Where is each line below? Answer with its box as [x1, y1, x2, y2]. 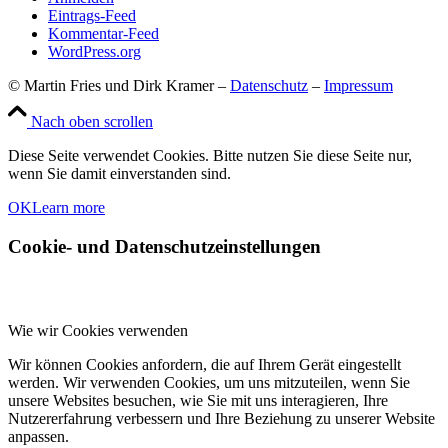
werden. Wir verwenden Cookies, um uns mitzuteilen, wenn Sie [8, 374, 410, 392]
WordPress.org [48, 43, 141, 60]
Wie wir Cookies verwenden [8, 322, 188, 340]
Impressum [324, 77, 393, 94]
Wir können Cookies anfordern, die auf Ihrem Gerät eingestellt [8, 356, 401, 374]
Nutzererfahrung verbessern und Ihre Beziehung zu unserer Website [8, 410, 435, 428]
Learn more [32, 199, 105, 216]
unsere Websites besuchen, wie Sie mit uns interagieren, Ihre [8, 392, 388, 410]
